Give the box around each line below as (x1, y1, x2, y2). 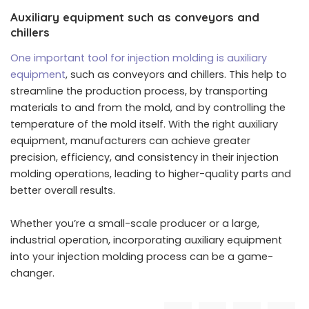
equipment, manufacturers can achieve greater (10, 134, 250, 148)
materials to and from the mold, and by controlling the (10, 101, 286, 115)
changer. (10, 266, 54, 281)
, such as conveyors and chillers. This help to (66, 68, 287, 82)
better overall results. (10, 183, 115, 198)
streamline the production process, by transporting (10, 84, 268, 99)
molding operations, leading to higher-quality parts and (10, 167, 291, 181)
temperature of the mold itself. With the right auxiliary (10, 117, 278, 132)
